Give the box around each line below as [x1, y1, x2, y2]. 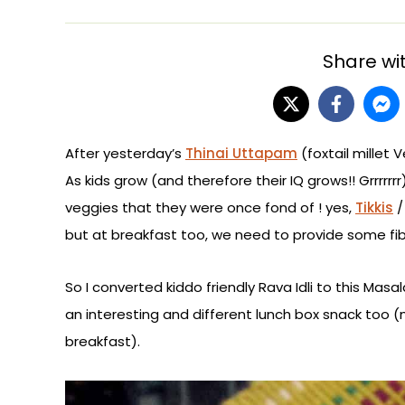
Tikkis [355, 198, 393, 218]
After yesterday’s [65, 144, 185, 164]
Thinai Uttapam [185, 144, 297, 164]
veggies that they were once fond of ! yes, [65, 198, 355, 218]
